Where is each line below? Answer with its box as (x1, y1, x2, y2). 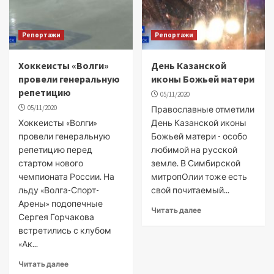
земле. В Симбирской (150, 158, 240, 168)
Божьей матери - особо (150, 131, 247, 141)
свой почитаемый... (150, 185, 229, 195)
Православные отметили (150, 104, 254, 114)
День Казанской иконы (150, 117, 246, 128)
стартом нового (18, 158, 83, 168)
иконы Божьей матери (150, 73, 254, 85)
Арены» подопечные (18, 198, 103, 209)
